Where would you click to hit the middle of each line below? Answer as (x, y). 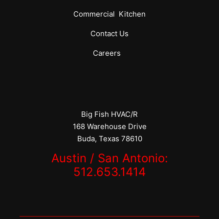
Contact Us (109, 33)
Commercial (96, 14)
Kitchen (132, 14)
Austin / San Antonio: (109, 158)
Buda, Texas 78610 (109, 139)
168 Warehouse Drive (109, 126)
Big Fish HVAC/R (109, 114)
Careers (109, 53)
